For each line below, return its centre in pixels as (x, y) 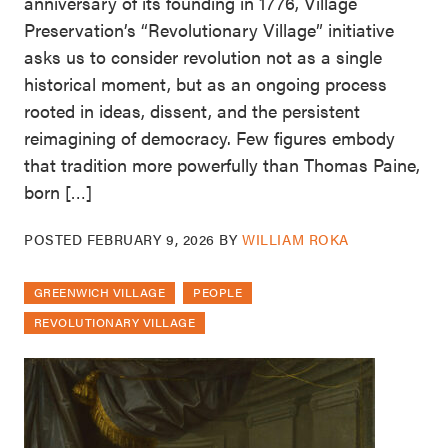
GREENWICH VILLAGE (100, 292)
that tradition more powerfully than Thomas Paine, (222, 165)
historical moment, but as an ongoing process (205, 84)
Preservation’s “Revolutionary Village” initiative (209, 30)
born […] (58, 192)
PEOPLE (218, 292)
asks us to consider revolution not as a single (203, 57)
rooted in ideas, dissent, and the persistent (192, 111)
